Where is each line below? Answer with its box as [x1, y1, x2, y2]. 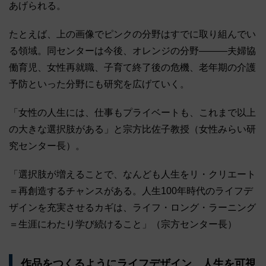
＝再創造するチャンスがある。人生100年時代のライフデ [9, 186, 253, 197]
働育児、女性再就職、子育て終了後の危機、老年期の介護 [9, 62, 256, 73]
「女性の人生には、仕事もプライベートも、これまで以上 [9, 107, 256, 118]
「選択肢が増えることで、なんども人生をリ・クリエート [9, 169, 256, 180]
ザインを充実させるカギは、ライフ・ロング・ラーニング [9, 202, 256, 213]
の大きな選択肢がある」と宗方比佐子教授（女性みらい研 [9, 124, 256, 135]
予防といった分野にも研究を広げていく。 [9, 79, 189, 90]
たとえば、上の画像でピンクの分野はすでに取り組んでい [9, 29, 256, 40]
